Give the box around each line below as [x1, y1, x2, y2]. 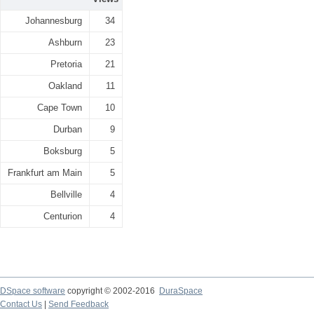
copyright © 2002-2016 [65, 286, 159, 296]
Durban [53, 124, 82, 135]
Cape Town [37, 102, 82, 113]
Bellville [50, 189, 82, 200]
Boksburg [43, 146, 82, 156]
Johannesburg [25, 15, 82, 26]
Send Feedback [48, 299, 109, 309]
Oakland [48, 81, 82, 91]
